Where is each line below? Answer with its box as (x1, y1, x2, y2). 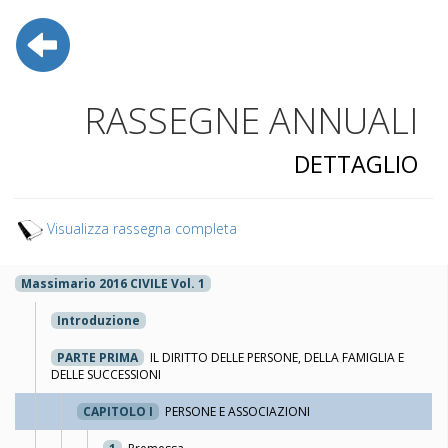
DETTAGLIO (294, 148, 418, 181)
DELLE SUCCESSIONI (51, 366, 161, 384)
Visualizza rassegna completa (42, 219, 237, 239)
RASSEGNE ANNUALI (84, 96, 418, 146)
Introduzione (57, 312, 140, 330)
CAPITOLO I (83, 403, 153, 421)
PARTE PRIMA (57, 349, 138, 367)
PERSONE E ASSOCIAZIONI (165, 403, 310, 421)
